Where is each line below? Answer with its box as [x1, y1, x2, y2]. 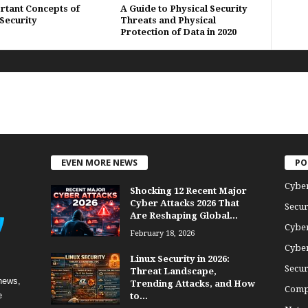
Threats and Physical [120, 14, 216, 25]
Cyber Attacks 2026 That [129, 198, 239, 209]
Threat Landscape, [129, 266, 217, 277]
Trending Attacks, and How [129, 278, 255, 289]
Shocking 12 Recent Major [129, 186, 247, 197]
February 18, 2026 [129, 229, 195, 239]
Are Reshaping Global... [129, 210, 238, 221]
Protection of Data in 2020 [120, 26, 236, 37]
